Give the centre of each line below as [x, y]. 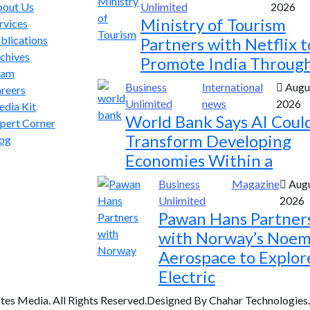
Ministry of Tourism [213, 25]
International [233, 87]
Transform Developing [209, 141]
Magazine [255, 184]
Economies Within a [199, 160]
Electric [186, 276]
